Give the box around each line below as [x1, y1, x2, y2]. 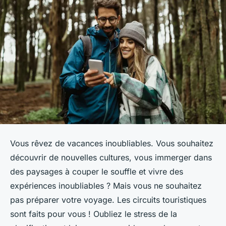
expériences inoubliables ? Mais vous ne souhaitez [10, 181, 202, 191]
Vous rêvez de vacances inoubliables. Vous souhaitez [10, 138, 213, 149]
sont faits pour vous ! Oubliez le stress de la [10, 209, 177, 219]
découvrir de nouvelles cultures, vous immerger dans [10, 152, 212, 163]
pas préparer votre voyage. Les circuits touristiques [10, 195, 206, 205]
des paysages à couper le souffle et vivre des [10, 166, 183, 177]
